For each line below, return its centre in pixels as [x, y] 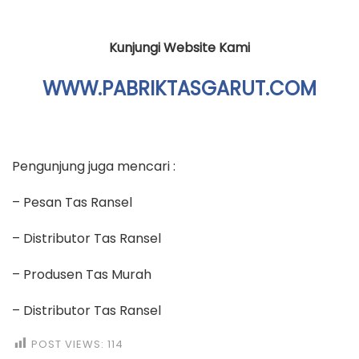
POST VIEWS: [68, 344]
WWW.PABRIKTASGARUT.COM [179, 89]
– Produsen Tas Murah [82, 274]
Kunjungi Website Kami [179, 48]
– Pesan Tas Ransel [72, 202]
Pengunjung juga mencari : [94, 166]
